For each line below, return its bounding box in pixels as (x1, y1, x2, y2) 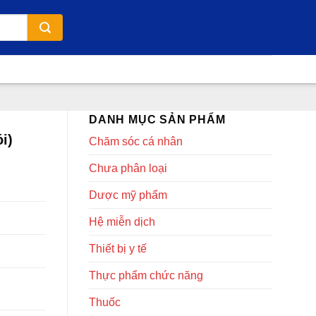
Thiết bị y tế (89, 243, 147, 255)
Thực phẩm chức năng (89, 269, 203, 281)
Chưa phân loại (89, 162, 167, 174)
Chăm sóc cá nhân (89, 135, 183, 147)
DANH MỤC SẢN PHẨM (89, 114, 226, 126)
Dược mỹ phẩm (89, 189, 167, 201)
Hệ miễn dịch (89, 216, 155, 228)
